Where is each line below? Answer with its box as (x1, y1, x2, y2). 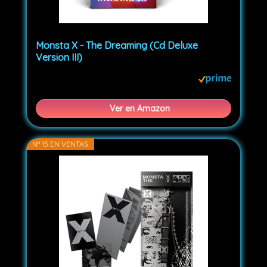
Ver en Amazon (109, 103, 170, 114)
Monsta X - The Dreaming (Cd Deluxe (36, 39, 198, 52)
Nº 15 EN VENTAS (32, 139, 89, 149)
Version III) (36, 51, 83, 64)
